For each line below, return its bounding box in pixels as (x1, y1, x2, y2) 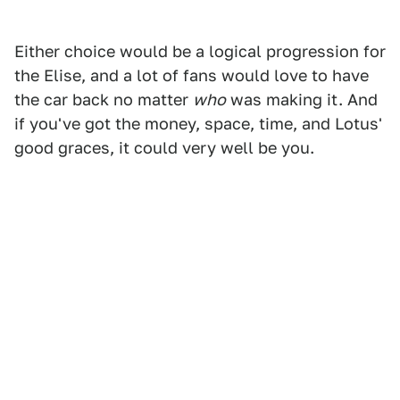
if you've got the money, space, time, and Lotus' (14, 113, 382, 133)
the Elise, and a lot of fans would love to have (14, 65, 369, 85)
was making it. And (226, 89, 378, 109)
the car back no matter (14, 89, 193, 109)
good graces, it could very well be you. (14, 137, 314, 157)
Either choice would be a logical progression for (14, 41, 386, 61)
